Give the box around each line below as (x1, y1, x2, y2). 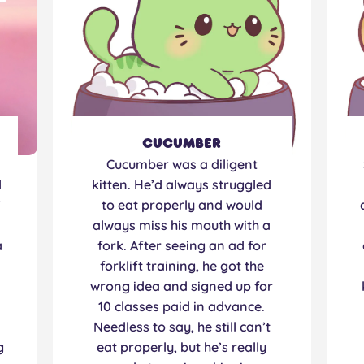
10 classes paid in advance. (98, 298, 266, 315)
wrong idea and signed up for (90, 278, 274, 295)
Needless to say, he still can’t (93, 318, 271, 336)
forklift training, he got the (99, 258, 264, 275)
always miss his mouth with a (93, 217, 271, 234)
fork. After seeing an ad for (97, 237, 266, 254)
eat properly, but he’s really (97, 339, 267, 356)
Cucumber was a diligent (106, 156, 258, 173)
